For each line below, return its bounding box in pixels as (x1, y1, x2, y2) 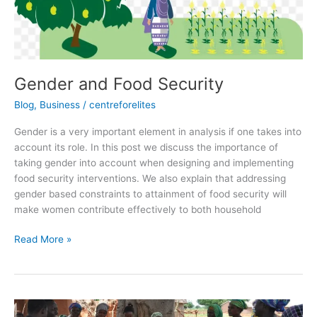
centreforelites (89, 99, 156, 111)
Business (40, 99, 80, 111)
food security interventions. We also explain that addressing (14, 172, 286, 184)
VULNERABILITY (13, 300, 88, 312)
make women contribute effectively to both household (14, 203, 261, 215)
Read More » (14, 234, 71, 246)
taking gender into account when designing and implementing (14, 156, 294, 168)
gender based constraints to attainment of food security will (14, 188, 287, 200)
